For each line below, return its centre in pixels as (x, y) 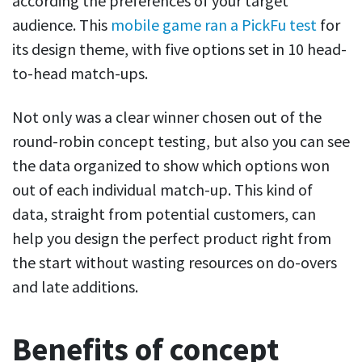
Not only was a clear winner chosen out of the (167, 117)
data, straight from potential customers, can (164, 214)
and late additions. (75, 287)
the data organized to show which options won (171, 166)
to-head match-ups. (80, 74)
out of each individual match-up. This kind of (162, 190)
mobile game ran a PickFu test (212, 25)
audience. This (60, 25)
